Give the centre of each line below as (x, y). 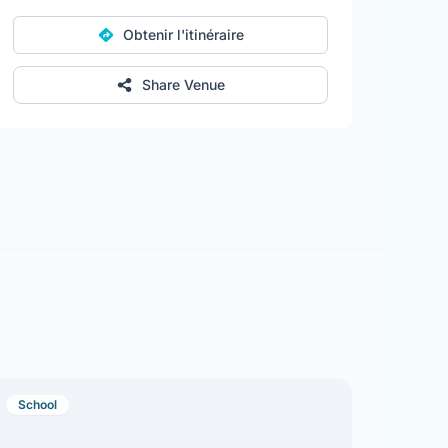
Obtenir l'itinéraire (183, 34)
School (38, 404)
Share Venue (183, 84)
